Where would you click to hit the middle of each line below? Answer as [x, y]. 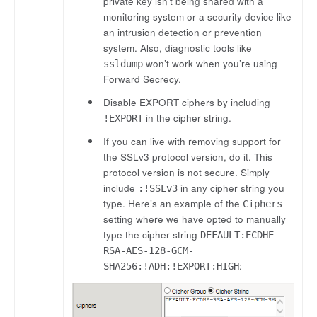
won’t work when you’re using [211, 64]
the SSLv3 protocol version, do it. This [188, 156]
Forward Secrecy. [143, 79]
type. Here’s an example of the [173, 203]
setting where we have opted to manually [195, 219]
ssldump [123, 64]
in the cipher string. [188, 117]
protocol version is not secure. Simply [187, 172]
